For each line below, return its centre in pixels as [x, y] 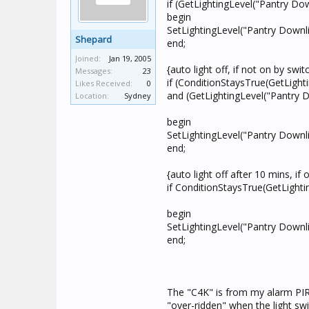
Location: [92, 96]
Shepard [93, 39]
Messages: [94, 71]
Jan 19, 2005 [130, 58]
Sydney [138, 96]
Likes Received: [104, 83]
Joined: [88, 58]
